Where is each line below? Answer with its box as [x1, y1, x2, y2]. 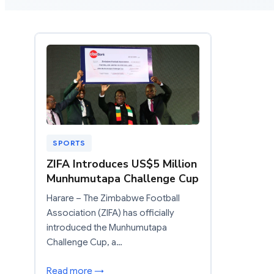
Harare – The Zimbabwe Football [46, 192, 180, 204]
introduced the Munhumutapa [46, 221, 167, 233]
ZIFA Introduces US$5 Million [46, 156, 197, 171]
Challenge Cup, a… [46, 236, 122, 248]
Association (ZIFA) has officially [46, 207, 174, 218]
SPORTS [53, 138, 86, 147]
